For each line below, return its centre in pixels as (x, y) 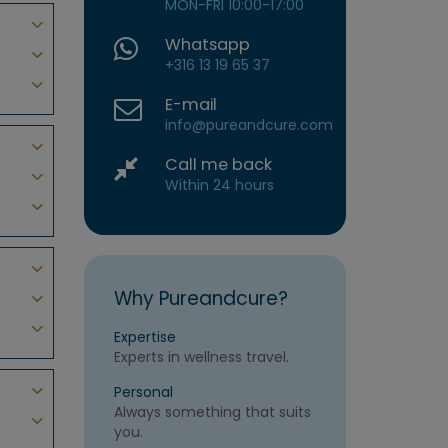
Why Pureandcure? (200, 299)
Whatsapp (208, 45)
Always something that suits (212, 412)
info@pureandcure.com (249, 125)
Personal (143, 392)
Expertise (144, 337)
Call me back (219, 165)
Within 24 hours (220, 185)
